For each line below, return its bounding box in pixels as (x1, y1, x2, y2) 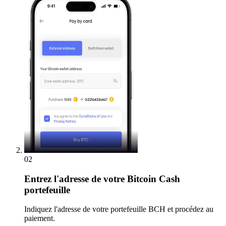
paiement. (24, 214, 55, 223)
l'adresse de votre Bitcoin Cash (51, 173, 180, 184)
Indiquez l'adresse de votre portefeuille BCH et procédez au (24, 205, 213, 214)
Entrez (24, 173, 51, 184)
